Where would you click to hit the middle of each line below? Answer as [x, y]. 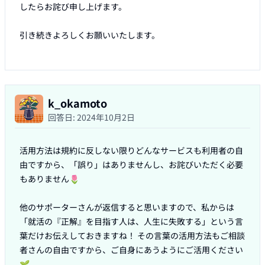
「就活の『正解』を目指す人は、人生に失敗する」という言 [131, 222]
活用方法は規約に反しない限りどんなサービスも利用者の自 [131, 151]
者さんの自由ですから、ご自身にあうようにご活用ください [131, 250]
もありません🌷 [49, 179]
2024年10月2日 [106, 117]
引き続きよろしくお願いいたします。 [90, 35]
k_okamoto [77, 103]
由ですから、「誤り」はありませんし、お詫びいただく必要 [131, 165]
